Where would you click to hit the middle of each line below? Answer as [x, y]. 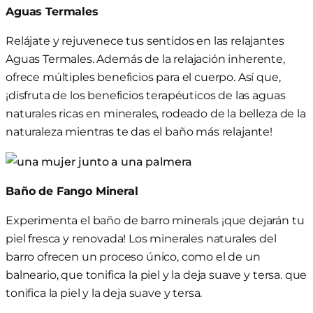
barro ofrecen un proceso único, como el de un [133, 257]
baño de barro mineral [152, 220]
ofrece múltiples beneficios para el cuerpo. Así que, [143, 77]
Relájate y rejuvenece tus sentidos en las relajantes [145, 41]
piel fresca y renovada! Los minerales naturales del [141, 239]
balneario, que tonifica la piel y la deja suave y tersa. [145, 275]
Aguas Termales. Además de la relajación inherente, [145, 59]
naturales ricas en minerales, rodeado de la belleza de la [156, 114]
